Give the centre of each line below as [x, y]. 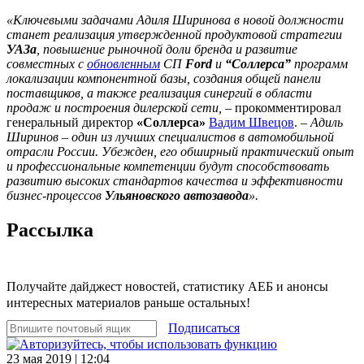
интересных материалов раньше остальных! [128, 302]
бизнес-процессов [56, 195]
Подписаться [204, 327]
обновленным [123, 63]
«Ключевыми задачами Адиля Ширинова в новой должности [175, 19]
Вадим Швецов [251, 122]
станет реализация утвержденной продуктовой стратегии [174, 34]
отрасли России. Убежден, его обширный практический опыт [180, 151]
